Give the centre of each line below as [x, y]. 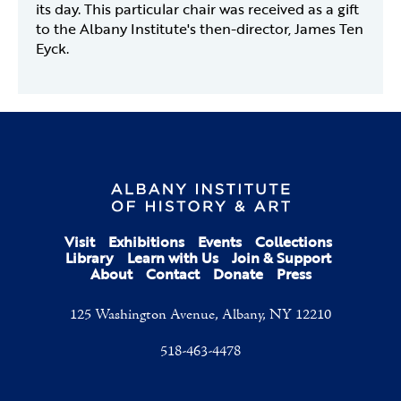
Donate [238, 274]
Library [90, 258]
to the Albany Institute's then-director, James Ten [200, 29]
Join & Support [282, 258]
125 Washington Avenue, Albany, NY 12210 [200, 316]
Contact [172, 274]
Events [220, 242]
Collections [294, 242]
